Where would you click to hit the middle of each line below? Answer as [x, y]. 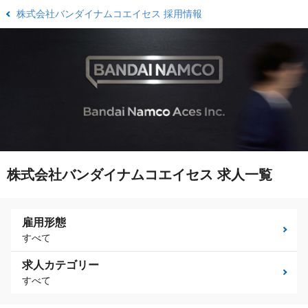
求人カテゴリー [60, 265]
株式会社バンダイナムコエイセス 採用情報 [110, 14]
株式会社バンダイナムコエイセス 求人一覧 [140, 175]
